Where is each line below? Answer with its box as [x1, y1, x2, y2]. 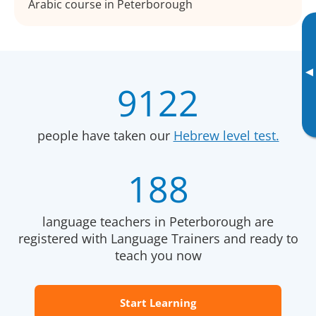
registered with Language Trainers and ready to [18, 230, 298, 248]
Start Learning [120, 296, 196, 310]
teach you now [114, 247, 202, 265]
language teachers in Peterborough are [42, 213, 274, 231]
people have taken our [37, 127, 174, 145]
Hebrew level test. [173, 127, 279, 145]
